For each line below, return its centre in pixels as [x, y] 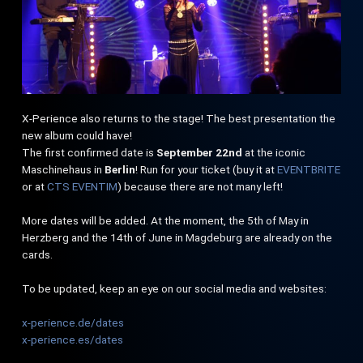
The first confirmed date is [90, 152]
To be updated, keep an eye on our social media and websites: [175, 288]
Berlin [120, 169]
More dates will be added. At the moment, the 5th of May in [166, 220]
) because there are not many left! [201, 186]
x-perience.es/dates [73, 339]
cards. [38, 254]
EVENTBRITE [309, 169]
